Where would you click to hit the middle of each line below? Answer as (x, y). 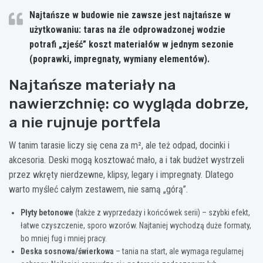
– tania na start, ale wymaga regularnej (179, 251)
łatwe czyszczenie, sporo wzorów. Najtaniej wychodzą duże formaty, (136, 225)
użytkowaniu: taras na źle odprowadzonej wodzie (127, 29)
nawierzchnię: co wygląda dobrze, (129, 103)
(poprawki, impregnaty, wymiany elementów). (119, 59)
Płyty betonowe (47, 212)
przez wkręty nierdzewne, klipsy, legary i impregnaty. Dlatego (121, 174)
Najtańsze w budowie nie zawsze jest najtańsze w (130, 15)
